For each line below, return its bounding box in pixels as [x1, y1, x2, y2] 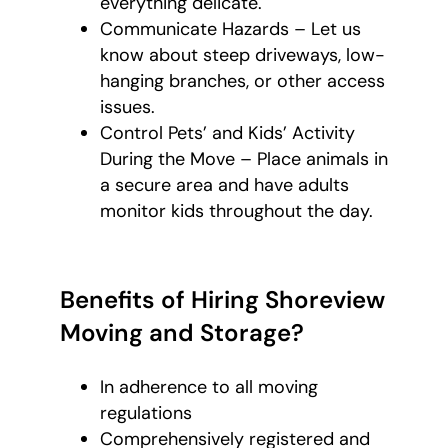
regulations [100, 400, 192, 425]
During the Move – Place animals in [100, 146, 388, 171]
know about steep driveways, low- [100, 42, 385, 67]
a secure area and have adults [100, 172, 349, 197]
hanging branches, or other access [100, 68, 385, 93]
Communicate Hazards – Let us [100, 16, 361, 41]
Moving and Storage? [60, 316, 304, 348]
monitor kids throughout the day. [100, 198, 373, 223]
